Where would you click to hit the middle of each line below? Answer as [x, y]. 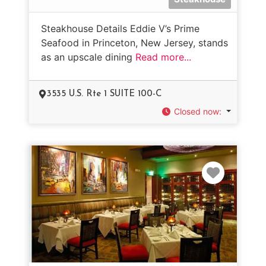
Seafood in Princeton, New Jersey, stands [134, 42]
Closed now [197, 111]
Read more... [163, 57]
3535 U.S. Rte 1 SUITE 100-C [104, 94]
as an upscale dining [88, 57]
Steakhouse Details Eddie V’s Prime [120, 28]
